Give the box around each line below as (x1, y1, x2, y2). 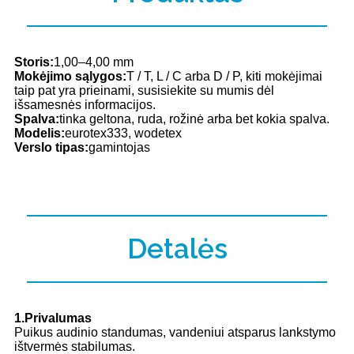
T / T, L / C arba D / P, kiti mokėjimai (126, 70, 322, 84)
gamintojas (88, 141, 150, 155)
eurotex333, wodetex (65, 126, 182, 141)
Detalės (126, 232, 228, 265)
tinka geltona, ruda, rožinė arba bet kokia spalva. (59, 112, 330, 126)
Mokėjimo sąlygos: (14, 70, 126, 84)
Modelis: (14, 126, 65, 141)
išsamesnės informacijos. (14, 98, 156, 112)
